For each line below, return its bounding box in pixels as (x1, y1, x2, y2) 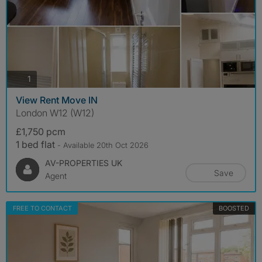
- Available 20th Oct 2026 (57, 140, 149, 150)
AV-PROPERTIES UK (45, 157, 122, 168)
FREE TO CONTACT (13, 204, 72, 212)
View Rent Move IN (16, 94, 98, 106)
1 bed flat (16, 138, 57, 150)
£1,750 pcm (16, 125, 65, 137)
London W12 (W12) (16, 106, 94, 119)
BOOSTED (219, 204, 249, 212)
